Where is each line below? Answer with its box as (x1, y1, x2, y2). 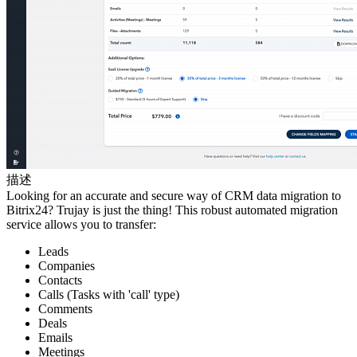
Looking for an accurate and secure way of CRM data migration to (6, 189, 341, 203)
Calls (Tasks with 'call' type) (38, 288, 179, 302)
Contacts (38, 273, 82, 288)
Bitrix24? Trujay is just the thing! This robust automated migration (6, 203, 338, 218)
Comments (38, 302, 92, 316)
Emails (38, 331, 73, 345)
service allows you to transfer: (6, 218, 156, 232)
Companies (38, 259, 95, 273)
